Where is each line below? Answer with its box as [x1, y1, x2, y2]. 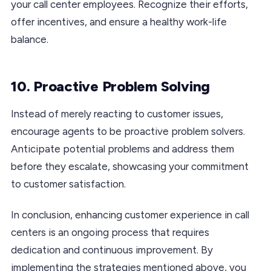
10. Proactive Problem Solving [11, 77, 211, 95]
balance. [11, 33, 48, 45]
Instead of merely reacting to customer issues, [11, 107, 223, 120]
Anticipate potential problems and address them [11, 142, 234, 155]
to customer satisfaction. [11, 177, 126, 190]
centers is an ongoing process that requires [11, 226, 209, 238]
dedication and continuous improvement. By [11, 243, 213, 256]
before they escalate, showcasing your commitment [11, 160, 249, 172]
